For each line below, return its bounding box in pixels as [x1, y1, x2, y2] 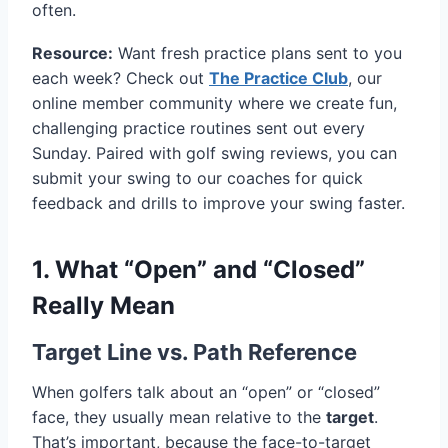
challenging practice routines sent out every [32, 118, 365, 139]
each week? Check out [32, 68, 209, 89]
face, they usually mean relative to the [32, 407, 326, 428]
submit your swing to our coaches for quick [32, 168, 363, 189]
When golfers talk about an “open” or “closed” [32, 382, 380, 403]
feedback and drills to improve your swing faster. [32, 193, 405, 214]
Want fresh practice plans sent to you [113, 43, 402, 64]
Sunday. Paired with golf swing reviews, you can [32, 143, 397, 164]
